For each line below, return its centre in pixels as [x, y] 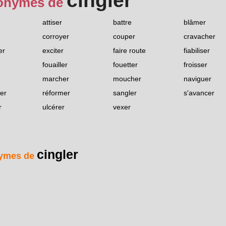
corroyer [56, 37]
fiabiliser [197, 51]
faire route [129, 51]
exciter [53, 51]
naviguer [197, 79]
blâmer [195, 22]
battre [122, 22]
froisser [195, 65]
